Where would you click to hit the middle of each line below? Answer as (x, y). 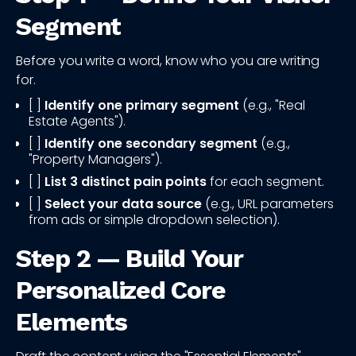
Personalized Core (121, 290)
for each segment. (265, 182)
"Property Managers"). (95, 160)
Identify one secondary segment (151, 144)
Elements (72, 322)
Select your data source (123, 204)
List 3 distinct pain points (126, 182)
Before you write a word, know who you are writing (168, 61)
